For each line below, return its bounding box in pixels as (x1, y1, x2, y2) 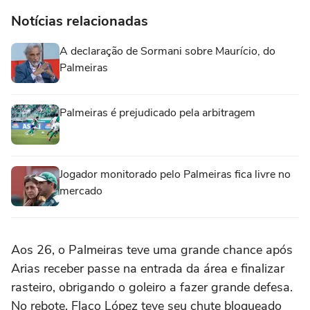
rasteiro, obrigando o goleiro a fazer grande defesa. (11, 278, 293, 295)
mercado (60, 183, 102, 199)
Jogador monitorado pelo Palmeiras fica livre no (60, 166, 291, 182)
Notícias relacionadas (11, 11, 148, 30)
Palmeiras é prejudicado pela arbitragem (60, 104, 255, 120)
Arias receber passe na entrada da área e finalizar (11, 259, 284, 277)
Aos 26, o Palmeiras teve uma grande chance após (11, 241, 293, 258)
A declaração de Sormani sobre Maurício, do (60, 43, 275, 59)
